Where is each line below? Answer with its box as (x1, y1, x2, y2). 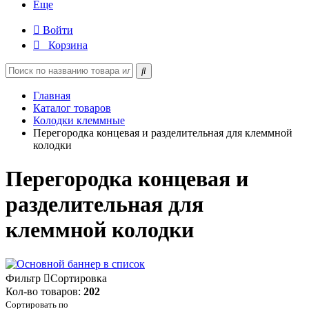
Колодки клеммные (33, 114, 125, 126)
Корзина (48, 39, 88, 51)
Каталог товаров (33, 102, 111, 114)
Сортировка (50, 272, 107, 284)
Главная (33, 90, 70, 101)
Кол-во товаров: (6, 285, 83, 297)
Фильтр (6, 272, 41, 284)
